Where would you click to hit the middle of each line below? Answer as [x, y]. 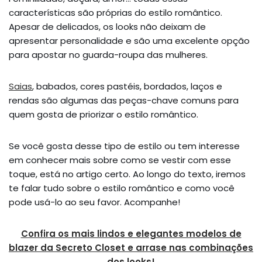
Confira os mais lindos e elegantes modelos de [131, 233]
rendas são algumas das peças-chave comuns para [124, 100]
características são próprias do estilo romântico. [116, 12]
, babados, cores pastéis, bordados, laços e [127, 86]
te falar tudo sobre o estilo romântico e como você [122, 188]
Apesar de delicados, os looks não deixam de [107, 26]
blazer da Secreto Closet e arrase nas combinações [131, 247]
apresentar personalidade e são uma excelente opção [129, 40]
